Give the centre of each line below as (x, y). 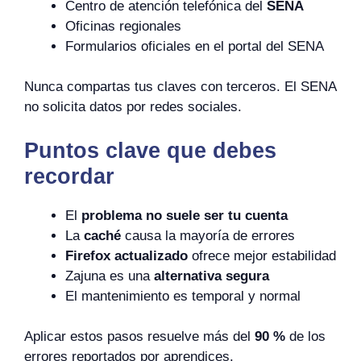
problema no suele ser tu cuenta (185, 215)
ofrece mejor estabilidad (262, 255)
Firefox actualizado (127, 255)
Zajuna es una (110, 276)
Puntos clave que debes (150, 150)
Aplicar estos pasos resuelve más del (139, 336)
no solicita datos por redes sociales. (133, 107)
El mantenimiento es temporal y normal (183, 296)
